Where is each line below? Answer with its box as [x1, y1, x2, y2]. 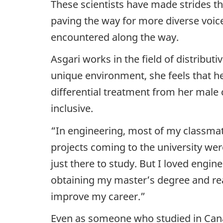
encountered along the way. [51, 30, 179, 44]
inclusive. [51, 102, 93, 115]
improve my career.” [51, 189, 145, 203]
